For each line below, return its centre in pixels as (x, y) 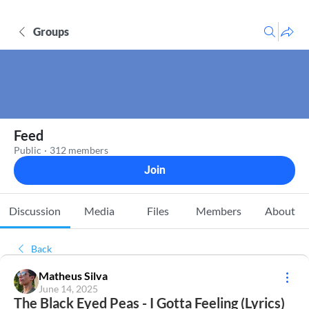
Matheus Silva (73, 276)
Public (28, 150)
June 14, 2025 (68, 289)
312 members (79, 150)
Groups (51, 31)
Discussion (35, 211)
